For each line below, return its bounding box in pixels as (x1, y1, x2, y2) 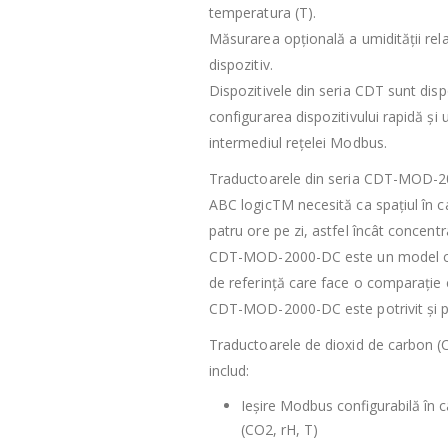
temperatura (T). (209, 2, 317, 22)
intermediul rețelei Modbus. (209, 132, 387, 152)
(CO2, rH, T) (241, 419, 318, 439)
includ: (209, 360, 250, 380)
